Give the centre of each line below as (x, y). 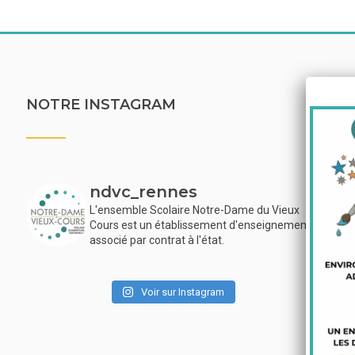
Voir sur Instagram (183, 292)
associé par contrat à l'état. (157, 240)
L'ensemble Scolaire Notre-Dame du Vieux (194, 210)
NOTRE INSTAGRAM (101, 105)
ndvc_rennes (143, 192)
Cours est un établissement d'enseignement (200, 225)
